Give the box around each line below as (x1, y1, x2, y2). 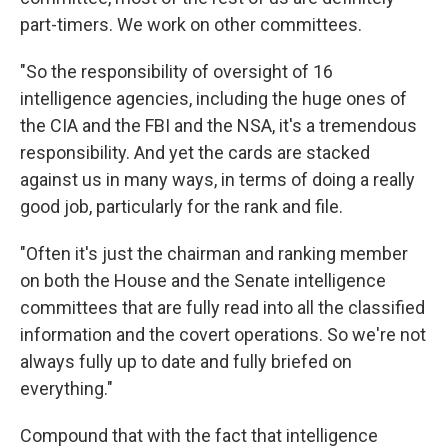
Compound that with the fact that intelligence (20, 424, 378, 446)
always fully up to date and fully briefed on (20, 350, 352, 372)
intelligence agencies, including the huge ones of (20, 87, 407, 109)
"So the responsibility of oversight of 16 (20, 60, 333, 82)
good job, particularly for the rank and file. (20, 195, 343, 217)
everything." (20, 377, 113, 399)
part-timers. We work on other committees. (20, 13, 362, 35)
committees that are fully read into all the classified (20, 296, 425, 318)
